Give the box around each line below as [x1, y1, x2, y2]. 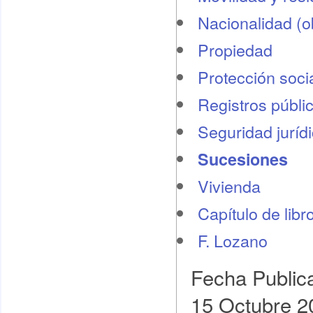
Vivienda [197, 174, 261, 198]
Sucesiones [197, 147, 288, 170]
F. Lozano [197, 228, 268, 252]
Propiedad [197, 38, 272, 61]
